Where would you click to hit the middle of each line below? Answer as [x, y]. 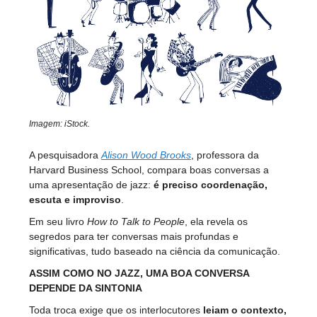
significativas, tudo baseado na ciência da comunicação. [155, 252]
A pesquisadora [65, 155]
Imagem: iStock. [59, 124]
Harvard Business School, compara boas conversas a [149, 170]
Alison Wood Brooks [146, 155]
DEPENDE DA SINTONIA [86, 288]
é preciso [174, 185]
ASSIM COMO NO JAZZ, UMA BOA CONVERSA [139, 273]
